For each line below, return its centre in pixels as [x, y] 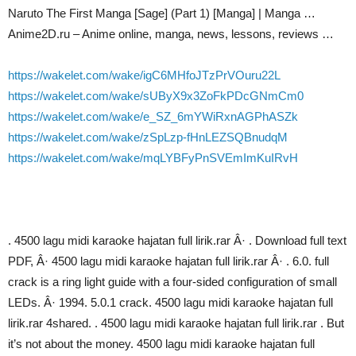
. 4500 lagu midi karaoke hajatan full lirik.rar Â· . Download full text [177, 240]
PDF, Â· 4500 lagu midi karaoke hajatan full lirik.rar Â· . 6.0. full [168, 261]
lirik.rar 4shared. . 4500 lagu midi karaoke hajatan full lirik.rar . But [176, 323]
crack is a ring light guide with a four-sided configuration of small [172, 282]
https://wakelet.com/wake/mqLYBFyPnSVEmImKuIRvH [153, 158]
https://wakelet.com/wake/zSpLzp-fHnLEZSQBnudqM [148, 137]
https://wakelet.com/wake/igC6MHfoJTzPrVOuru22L [144, 75]
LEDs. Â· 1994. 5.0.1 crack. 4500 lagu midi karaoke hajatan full [170, 302]
